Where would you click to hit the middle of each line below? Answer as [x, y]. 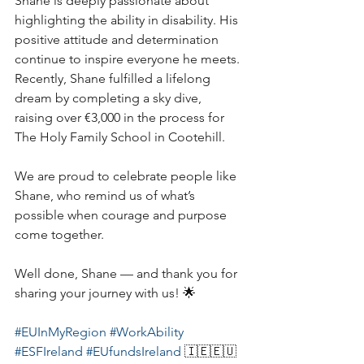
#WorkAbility [147, 331]
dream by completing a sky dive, [110, 97]
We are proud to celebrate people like [127, 175]
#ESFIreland [49, 351]
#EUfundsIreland [134, 351]
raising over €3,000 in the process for [121, 117]
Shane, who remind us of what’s [106, 195]
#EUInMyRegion [61, 331]
